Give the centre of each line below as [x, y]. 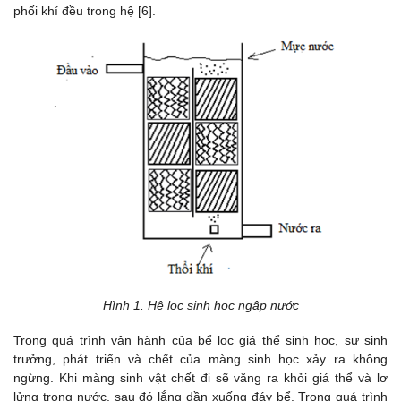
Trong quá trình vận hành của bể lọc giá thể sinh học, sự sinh [200, 341]
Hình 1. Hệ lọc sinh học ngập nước [200, 306]
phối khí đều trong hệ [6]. [85, 10]
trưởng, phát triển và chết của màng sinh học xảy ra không [200, 359]
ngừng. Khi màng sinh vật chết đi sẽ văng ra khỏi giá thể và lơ [200, 378]
